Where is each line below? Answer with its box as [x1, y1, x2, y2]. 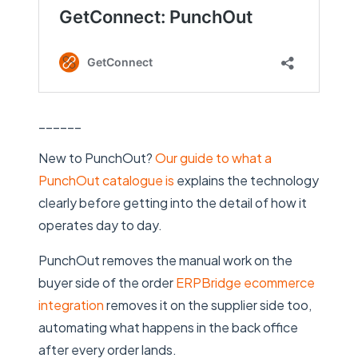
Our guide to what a [155, 149, 272, 166]
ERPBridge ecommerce [176, 273, 315, 291]
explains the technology [174, 171, 319, 189]
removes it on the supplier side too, [104, 296, 312, 313]
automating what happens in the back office [38, 318, 298, 336]
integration [38, 296, 104, 313]
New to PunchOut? [38, 149, 155, 166]
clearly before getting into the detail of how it [38, 193, 307, 211]
